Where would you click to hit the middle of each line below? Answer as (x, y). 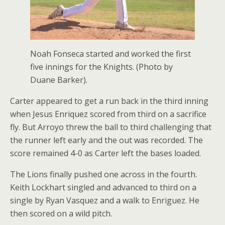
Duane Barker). (59, 80)
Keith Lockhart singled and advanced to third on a (103, 187)
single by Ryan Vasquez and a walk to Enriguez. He (105, 200)
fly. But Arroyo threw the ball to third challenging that (111, 127)
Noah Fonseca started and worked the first (110, 53)
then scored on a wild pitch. (61, 213)
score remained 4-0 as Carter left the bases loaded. (105, 153)
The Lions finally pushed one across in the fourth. (103, 174)
